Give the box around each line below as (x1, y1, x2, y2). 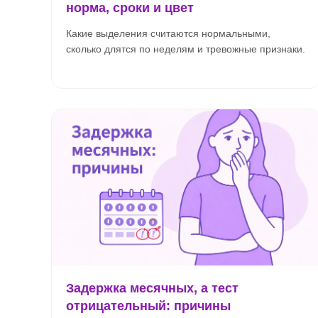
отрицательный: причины (66, 299, 231, 313)
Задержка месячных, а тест (66, 281, 238, 295)
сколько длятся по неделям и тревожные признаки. (66, 43, 305, 55)
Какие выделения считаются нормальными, (66, 28, 270, 39)
